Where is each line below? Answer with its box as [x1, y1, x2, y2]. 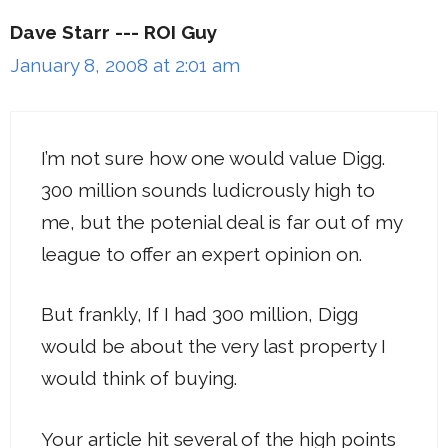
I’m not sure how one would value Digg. [41, 146, 385, 169]
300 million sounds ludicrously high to [41, 178, 375, 201]
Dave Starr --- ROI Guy [10, 21, 217, 44]
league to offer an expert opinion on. [41, 242, 362, 265]
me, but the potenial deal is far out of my [41, 210, 402, 233]
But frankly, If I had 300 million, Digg [41, 303, 358, 326]
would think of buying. [41, 367, 237, 390]
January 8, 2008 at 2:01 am [10, 54, 240, 77]
